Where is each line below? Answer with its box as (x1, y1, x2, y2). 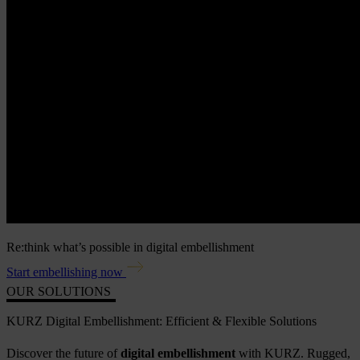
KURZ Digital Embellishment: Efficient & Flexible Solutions (6, 313, 317, 328)
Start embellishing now (6, 264, 123, 279)
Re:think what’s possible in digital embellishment (6, 239, 254, 254)
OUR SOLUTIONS (6, 284, 111, 298)
